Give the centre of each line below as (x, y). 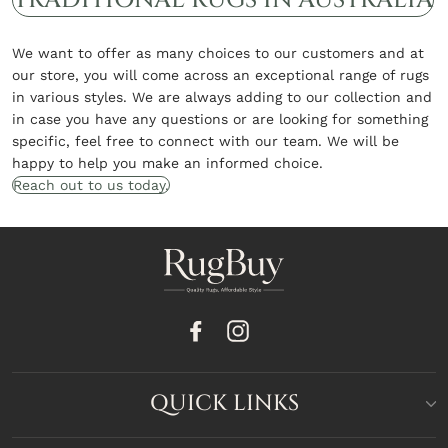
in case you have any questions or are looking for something (220, 118)
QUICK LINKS (224, 403)
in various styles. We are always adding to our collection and (222, 96)
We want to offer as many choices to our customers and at (218, 52)
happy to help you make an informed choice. (167, 162)
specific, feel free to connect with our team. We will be (205, 140)
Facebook (238, 329)
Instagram (282, 329)
